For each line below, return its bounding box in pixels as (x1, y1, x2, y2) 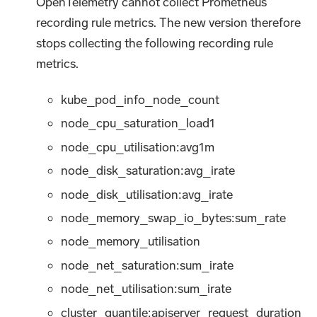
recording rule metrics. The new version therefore (36, 14, 301, 30)
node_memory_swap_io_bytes (61, 209, 232, 226)
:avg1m (176, 139, 215, 155)
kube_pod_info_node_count (61, 91, 220, 108)
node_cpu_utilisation (61, 139, 177, 155)
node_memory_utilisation (61, 234, 201, 250)
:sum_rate (231, 209, 287, 226)
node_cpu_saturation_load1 (61, 115, 216, 132)
